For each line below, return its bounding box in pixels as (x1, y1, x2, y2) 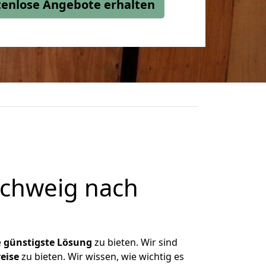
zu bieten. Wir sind (92, 236, 178, 249)
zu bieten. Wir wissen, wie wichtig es (18, 250, 184, 263)
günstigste (4, 236, 55, 249)
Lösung (57, 236, 92, 249)
